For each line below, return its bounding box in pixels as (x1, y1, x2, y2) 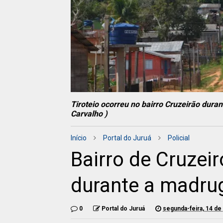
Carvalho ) (71, 109, 108, 119)
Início (71, 134, 87, 142)
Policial (168, 134, 190, 142)
